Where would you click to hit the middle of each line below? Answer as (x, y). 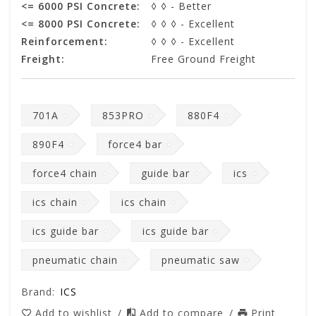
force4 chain (65, 174)
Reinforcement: (65, 42)
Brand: (38, 292)
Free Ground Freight (203, 59)
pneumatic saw (201, 260)
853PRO (123, 116)
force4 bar (135, 145)
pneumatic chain (75, 260)
